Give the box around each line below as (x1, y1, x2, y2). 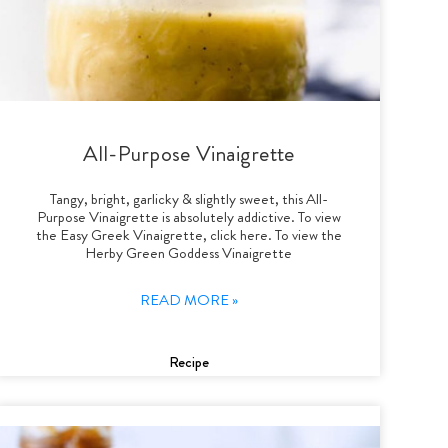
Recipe (168, 350, 209, 373)
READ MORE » (139, 288, 238, 311)
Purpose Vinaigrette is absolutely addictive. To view (36, 205, 341, 228)
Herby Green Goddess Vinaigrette (85, 241, 293, 264)
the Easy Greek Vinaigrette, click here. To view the (35, 223, 342, 246)
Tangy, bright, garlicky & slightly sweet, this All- (49, 187, 328, 210)
